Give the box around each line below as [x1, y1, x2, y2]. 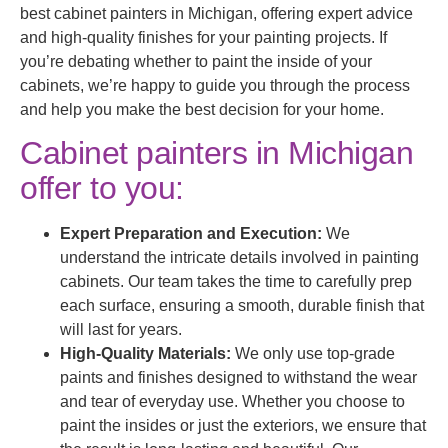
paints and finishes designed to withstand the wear [60, 369, 417, 386]
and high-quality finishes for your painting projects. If [20, 28, 387, 46]
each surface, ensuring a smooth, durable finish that [60, 297, 424, 314]
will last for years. [60, 321, 182, 338]
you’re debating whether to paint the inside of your [20, 52, 372, 70]
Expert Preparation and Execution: [60, 225, 322, 242]
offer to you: [20, 170, 184, 206]
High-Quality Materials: [60, 345, 231, 362]
